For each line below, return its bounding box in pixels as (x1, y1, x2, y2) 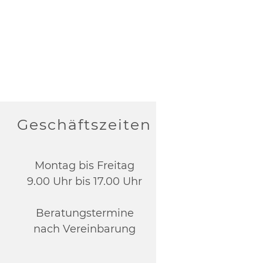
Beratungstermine (35, 207, 134, 220)
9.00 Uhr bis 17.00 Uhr (27, 175, 143, 188)
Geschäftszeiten (16, 116, 151, 133)
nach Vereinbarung (33, 222, 136, 235)
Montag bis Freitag (35, 159, 135, 172)
